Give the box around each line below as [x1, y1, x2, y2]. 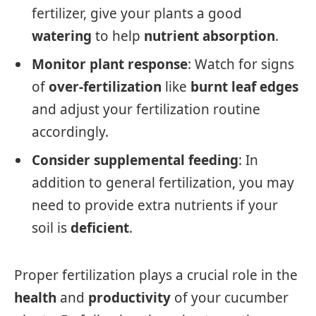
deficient [71, 219, 129, 238]
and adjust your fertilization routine [32, 100, 260, 119]
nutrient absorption [144, 26, 275, 45]
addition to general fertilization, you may [32, 174, 294, 193]
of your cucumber [171, 288, 288, 307]
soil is [32, 219, 71, 238]
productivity [88, 288, 171, 307]
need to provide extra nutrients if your [32, 196, 278, 215]
